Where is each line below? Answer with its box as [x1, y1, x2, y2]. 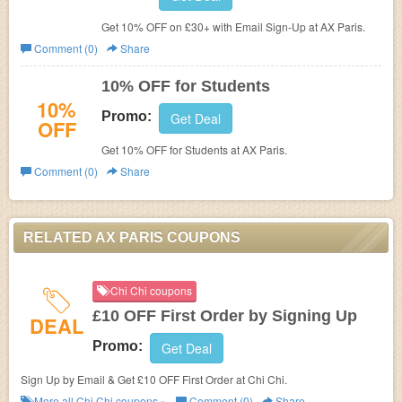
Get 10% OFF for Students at [101, 142, 242, 157]
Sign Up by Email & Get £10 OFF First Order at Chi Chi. [21, 371, 287, 387]
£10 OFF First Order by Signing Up [92, 307, 357, 325]
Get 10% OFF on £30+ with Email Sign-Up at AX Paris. [101, 19, 365, 34]
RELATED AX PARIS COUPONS [23, 230, 240, 245]
